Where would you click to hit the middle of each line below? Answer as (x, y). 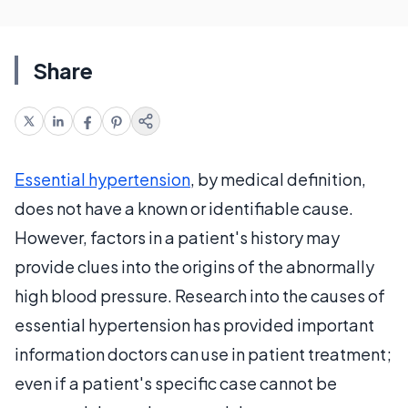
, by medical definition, (278, 179)
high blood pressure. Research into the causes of (200, 296)
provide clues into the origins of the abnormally (194, 266)
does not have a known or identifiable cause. (184, 208)
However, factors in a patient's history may (177, 237)
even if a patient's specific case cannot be (176, 383)
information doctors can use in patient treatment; (203, 354)
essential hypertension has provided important (194, 325)
